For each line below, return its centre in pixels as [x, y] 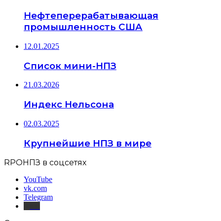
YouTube [38, 180]
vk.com [35, 188]
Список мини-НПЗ [70, 66]
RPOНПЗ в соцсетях [45, 163]
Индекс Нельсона [69, 105]
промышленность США [83, 27]
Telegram [38, 197]
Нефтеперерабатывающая [91, 16]
